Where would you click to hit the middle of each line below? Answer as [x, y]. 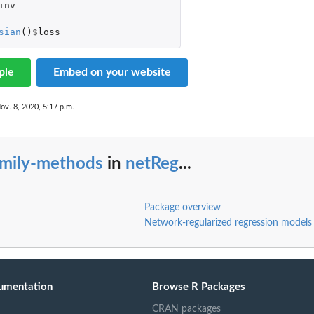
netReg [152, 164]
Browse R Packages [199, 287]
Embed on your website [112, 73]
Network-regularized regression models [228, 223]
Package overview [182, 207]
